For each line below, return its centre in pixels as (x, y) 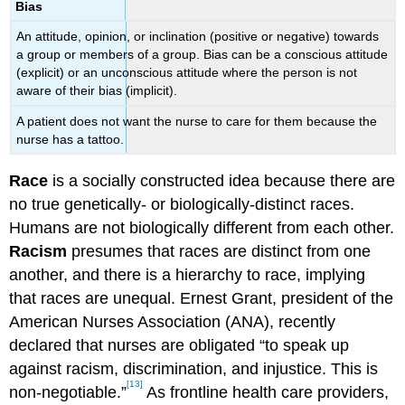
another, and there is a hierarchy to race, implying (188, 274)
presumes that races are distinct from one (221, 251)
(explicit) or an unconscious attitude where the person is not (187, 73)
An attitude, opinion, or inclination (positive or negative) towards (198, 37)
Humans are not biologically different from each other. (202, 227)
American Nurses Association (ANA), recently (173, 321)
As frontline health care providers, (266, 392)
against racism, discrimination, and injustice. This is (194, 368)
